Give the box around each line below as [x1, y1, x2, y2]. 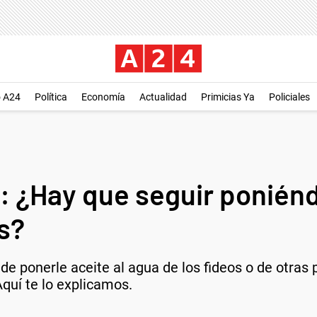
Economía [81, 91, 125, 103]
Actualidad [139, 91, 187, 103]
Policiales [269, 91, 310, 103]
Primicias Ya [201, 91, 255, 103]
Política [35, 91, 67, 103]
